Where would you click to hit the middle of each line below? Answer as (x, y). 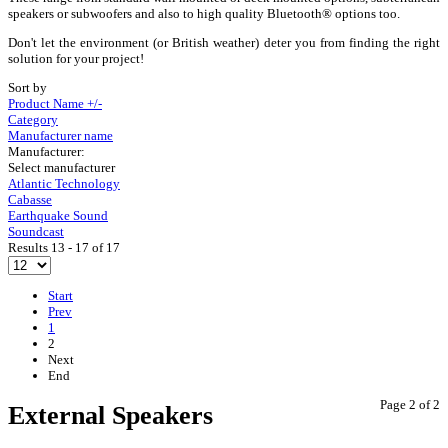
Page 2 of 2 (410, 404)
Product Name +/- (55, 103)
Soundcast (36, 231)
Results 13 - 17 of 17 (64, 247)
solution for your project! (76, 58)
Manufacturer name (60, 135)
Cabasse (30, 199)
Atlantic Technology (64, 183)
